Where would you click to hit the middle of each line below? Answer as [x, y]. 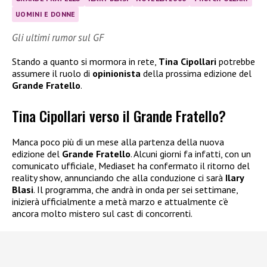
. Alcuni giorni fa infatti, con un [191, 153]
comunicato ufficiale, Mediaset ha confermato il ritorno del [131, 165]
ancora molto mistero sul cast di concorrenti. [102, 213]
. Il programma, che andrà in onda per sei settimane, [136, 189]
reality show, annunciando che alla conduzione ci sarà [119, 177]
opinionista [117, 74]
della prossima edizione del [196, 74]
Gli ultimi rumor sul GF [58, 38]
